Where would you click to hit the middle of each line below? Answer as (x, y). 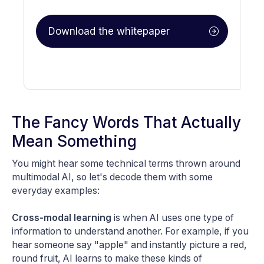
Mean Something (74, 141)
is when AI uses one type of (173, 218)
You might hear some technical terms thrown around (126, 164)
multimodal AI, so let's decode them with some (112, 177)
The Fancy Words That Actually (126, 123)
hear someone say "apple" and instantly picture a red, (129, 245)
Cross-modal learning (62, 218)
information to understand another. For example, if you (130, 232)
